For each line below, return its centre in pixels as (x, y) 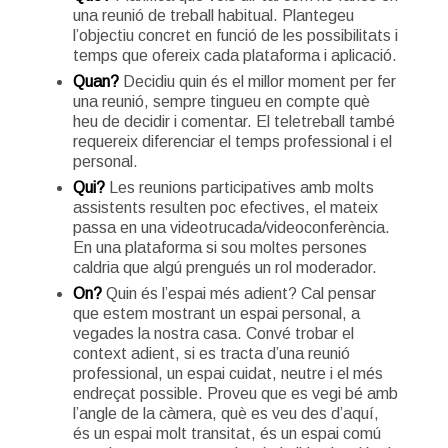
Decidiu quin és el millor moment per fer (257, 81)
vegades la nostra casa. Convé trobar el (213, 333)
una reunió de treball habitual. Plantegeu (213, 15)
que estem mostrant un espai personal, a (216, 313)
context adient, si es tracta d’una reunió (211, 353)
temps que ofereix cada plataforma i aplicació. (234, 55)
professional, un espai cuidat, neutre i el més (227, 373)
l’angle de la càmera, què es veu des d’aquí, (225, 413)
